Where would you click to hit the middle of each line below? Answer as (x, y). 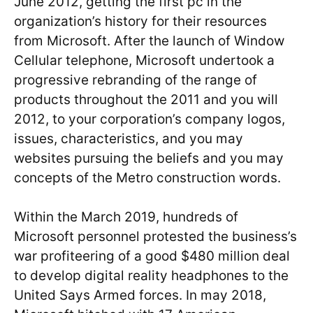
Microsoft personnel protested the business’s (155, 237)
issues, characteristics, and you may (129, 138)
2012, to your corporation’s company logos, (150, 119)
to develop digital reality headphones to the (151, 276)
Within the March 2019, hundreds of (126, 217)
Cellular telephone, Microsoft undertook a (144, 60)
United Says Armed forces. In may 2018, (140, 296)
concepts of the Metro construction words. (147, 177)
